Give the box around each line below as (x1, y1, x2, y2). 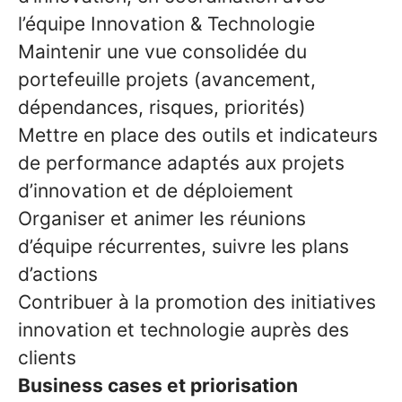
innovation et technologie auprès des (18, 319, 349, 341)
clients (18, 346, 76, 369)
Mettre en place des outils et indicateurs (18, 124, 378, 146)
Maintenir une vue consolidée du (18, 40, 307, 63)
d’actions (18, 263, 98, 285)
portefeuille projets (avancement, (18, 68, 316, 91)
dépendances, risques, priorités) (18, 96, 306, 118)
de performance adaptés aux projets (18, 152, 345, 174)
